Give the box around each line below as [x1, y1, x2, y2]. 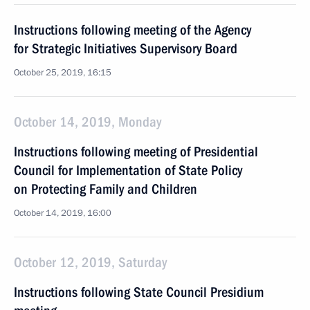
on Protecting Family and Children [14, 181, 197, 197]
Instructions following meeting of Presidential [14, 143, 258, 160]
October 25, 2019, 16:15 [14, 66, 111, 79]
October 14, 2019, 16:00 [14, 207, 111, 219]
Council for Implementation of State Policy [14, 162, 242, 179]
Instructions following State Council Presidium [14, 284, 264, 300]
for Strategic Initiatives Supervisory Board [14, 40, 237, 57]
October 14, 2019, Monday [14, 113, 161, 130]
